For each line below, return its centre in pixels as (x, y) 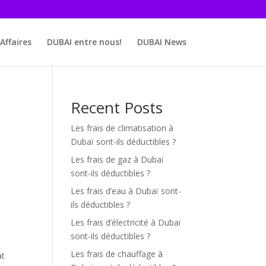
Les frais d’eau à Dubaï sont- (126, 191)
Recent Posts (117, 107)
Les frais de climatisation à (122, 128)
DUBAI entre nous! (84, 42)
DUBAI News (161, 42)
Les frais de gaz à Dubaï (118, 159)
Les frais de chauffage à (117, 254)
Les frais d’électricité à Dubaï (126, 222)
